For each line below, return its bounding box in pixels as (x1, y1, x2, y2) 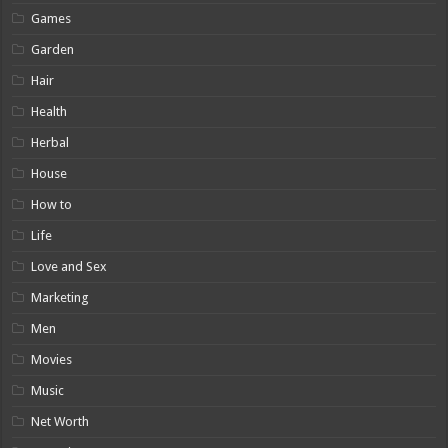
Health (31, 104, 68, 120)
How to (31, 197, 73, 213)
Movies (31, 352, 73, 368)
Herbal (31, 135, 70, 151)
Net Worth (31, 414, 90, 430)
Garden (31, 42, 75, 58)
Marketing (31, 290, 90, 306)
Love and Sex (31, 259, 108, 275)
